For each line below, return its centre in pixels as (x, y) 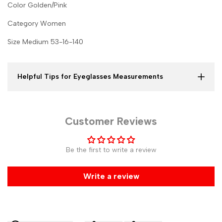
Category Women (37, 24)
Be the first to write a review (111, 150)
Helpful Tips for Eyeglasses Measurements (90, 77)
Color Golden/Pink (37, 5)
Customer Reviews (111, 121)
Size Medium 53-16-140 (45, 42)
